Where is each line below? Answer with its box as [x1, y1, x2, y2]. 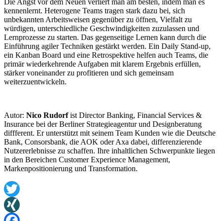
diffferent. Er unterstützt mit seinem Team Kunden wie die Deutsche [4, 128, 216, 137]
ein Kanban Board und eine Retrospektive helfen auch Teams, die [4, 50, 208, 59]
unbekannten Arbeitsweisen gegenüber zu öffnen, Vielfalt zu [4, 15, 192, 24]
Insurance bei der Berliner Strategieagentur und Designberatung [4, 119, 202, 128]
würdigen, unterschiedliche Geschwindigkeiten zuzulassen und [4, 24, 199, 33]
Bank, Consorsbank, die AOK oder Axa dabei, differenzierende [4, 137, 202, 146]
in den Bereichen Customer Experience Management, [4, 155, 170, 164]
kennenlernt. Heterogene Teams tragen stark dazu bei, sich [4, 6, 185, 15]
